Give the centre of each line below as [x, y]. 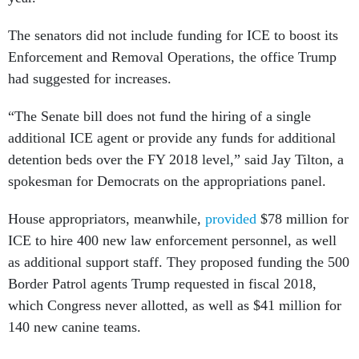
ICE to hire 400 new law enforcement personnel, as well [172, 240]
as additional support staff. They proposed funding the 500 [179, 262]
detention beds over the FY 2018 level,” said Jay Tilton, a [176, 159]
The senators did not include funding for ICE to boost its [173, 35]
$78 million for [303, 219]
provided [231, 219]
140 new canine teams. [75, 327]
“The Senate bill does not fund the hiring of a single [159, 116]
